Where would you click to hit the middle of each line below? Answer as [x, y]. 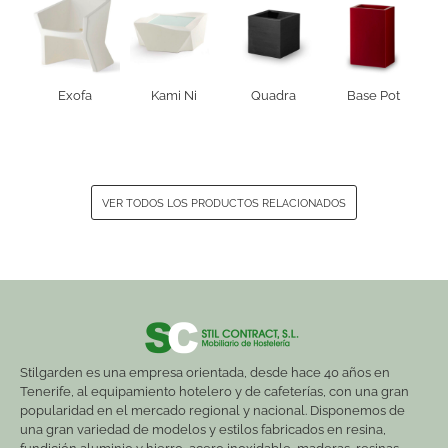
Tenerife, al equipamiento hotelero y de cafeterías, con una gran [214, 391]
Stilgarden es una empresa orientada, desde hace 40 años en [205, 372]
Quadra [274, 95]
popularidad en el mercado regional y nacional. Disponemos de [212, 410]
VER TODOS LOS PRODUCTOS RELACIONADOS [224, 202]
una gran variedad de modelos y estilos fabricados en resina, [203, 429]
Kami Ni [174, 95]
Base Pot [373, 95]
